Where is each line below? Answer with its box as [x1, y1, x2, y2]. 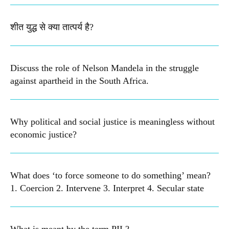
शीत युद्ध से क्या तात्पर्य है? [10, 22, 94, 33]
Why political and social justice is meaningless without [10, 117, 215, 127]
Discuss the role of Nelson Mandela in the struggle [10, 63, 199, 74]
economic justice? [10, 129, 77, 140]
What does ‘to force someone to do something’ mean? [10, 170, 211, 181]
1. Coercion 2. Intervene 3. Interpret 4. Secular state [10, 183, 204, 194]
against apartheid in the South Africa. [10, 76, 149, 86]
